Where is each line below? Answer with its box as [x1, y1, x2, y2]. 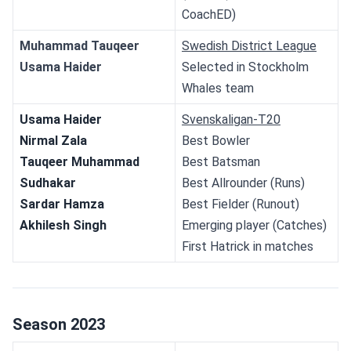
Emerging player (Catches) [182, 217, 327, 233]
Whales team [182, 80, 254, 96]
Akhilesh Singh [20, 217, 107, 233]
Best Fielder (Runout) [182, 196, 299, 212]
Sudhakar [20, 175, 76, 190]
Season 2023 [13, 314, 105, 334]
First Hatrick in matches [182, 238, 313, 254]
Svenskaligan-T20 [182, 111, 280, 127]
